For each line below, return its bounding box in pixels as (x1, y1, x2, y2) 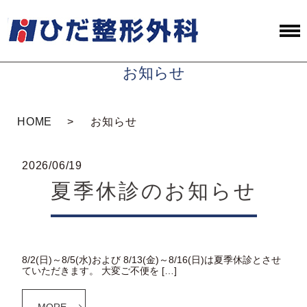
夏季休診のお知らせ (50, 179, 257, 202)
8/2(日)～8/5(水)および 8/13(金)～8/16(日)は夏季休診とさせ (22, 254, 281, 266)
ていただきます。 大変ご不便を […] (22, 265, 177, 277)
